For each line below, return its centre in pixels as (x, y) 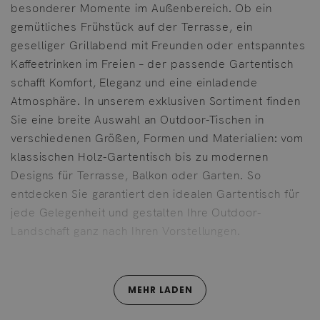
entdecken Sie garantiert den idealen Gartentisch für (155, 194)
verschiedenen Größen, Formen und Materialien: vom (157, 138)
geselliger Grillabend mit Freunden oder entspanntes (158, 45)
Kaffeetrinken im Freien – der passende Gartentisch (152, 64)
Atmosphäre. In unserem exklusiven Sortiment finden (156, 101)
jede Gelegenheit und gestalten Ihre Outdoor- (136, 212)
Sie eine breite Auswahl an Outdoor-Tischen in (137, 119)
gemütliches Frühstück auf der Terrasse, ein (132, 26)
